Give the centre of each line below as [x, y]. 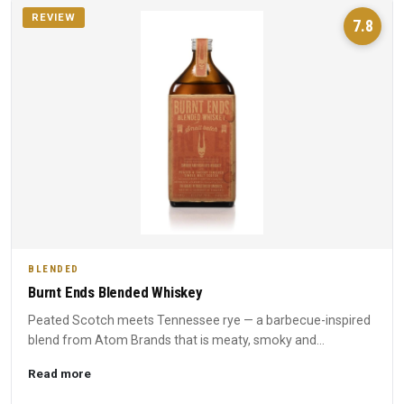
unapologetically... [79, 360]
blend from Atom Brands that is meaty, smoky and [172, 340]
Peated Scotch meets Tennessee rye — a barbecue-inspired [199, 321]
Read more [60, 374]
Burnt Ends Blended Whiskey [115, 293]
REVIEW [54, 18]
